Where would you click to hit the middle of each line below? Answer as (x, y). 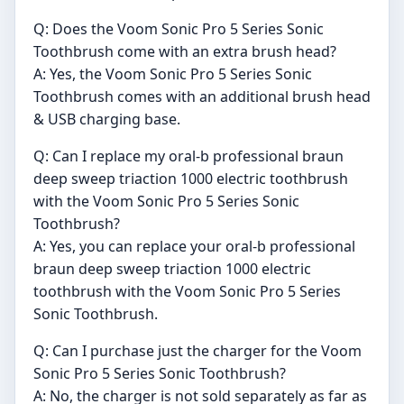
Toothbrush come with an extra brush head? (185, 51)
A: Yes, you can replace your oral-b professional (194, 246)
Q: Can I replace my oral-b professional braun (188, 156)
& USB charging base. (107, 119)
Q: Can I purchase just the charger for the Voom (197, 350)
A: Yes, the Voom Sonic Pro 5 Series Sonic (173, 73)
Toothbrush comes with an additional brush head (202, 96)
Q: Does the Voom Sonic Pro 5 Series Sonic (179, 28)
